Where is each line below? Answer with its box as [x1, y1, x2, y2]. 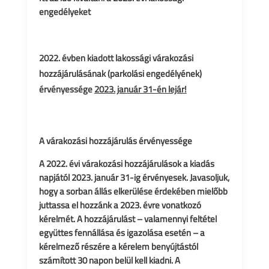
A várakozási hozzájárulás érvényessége [38, 134, 192, 148]
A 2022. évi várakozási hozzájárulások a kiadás [38, 157, 214, 171]
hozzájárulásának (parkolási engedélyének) [38, 67, 202, 80]
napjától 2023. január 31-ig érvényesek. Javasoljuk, [38, 171, 229, 184]
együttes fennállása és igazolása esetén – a [38, 226, 205, 240]
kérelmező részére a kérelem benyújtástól [38, 240, 198, 253]
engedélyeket [38, 5, 91, 19]
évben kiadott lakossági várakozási [61, 51, 193, 65]
